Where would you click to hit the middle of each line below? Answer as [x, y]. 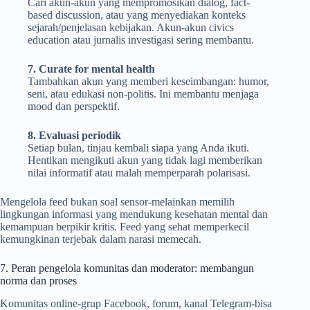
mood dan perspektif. [74, 106]
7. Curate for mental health [91, 69]
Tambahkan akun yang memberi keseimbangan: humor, [148, 81]
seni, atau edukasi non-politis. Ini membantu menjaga [143, 93]
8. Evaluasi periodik [74, 135]
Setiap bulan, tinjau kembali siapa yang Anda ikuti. [138, 147]
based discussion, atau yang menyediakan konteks [137, 15]
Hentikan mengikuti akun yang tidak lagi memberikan [145, 160]
